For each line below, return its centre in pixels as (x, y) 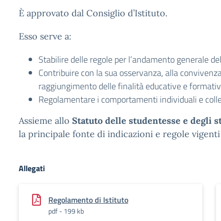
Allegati (32, 168)
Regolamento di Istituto (88, 200)
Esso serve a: (45, 36)
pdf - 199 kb (66, 211)
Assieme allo (45, 121)
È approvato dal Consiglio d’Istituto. (93, 13)
